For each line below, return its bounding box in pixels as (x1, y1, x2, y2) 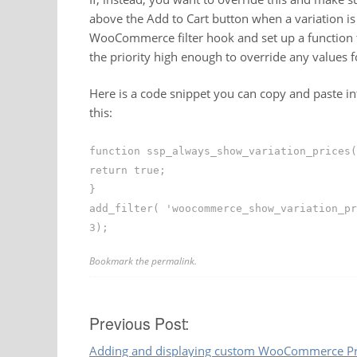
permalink (151, 254, 194, 269)
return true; (89, 163, 166, 176)
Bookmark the (89, 254, 151, 269)
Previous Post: (89, 312, 189, 335)
